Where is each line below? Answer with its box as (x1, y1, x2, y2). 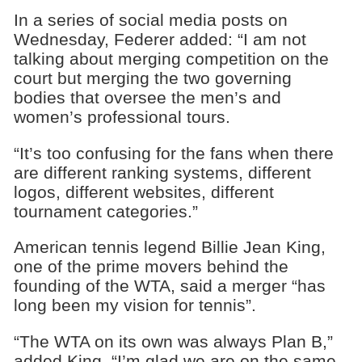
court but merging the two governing (13, 68, 292, 87)
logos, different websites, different (13, 182, 274, 201)
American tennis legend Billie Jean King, (13, 238, 326, 257)
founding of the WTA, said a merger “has (13, 276, 326, 296)
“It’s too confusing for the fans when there (13, 143, 334, 162)
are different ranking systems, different (13, 162, 311, 182)
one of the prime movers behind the (13, 257, 288, 276)
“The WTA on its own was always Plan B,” (13, 332, 333, 351)
